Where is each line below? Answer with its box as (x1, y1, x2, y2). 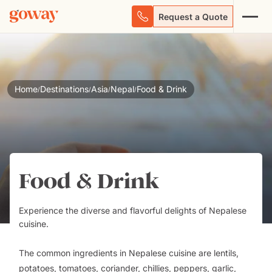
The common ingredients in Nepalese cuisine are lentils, (19, 248, 239, 258)
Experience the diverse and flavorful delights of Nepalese (19, 205, 246, 216)
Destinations (40, 84, 89, 94)
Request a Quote (158, 11, 228, 22)
